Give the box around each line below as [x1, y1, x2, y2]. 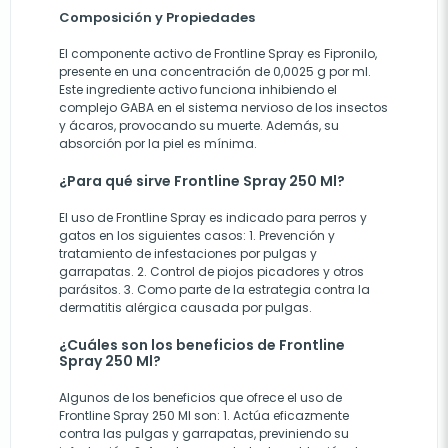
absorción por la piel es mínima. [59, 135, 257, 152]
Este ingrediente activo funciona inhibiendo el [59, 81, 337, 98]
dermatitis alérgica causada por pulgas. [59, 299, 312, 316]
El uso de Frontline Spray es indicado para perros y [59, 209, 367, 226]
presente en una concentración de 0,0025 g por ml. [59, 63, 371, 80]
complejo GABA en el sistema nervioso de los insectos [59, 99, 388, 116]
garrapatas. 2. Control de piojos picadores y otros [59, 263, 364, 280]
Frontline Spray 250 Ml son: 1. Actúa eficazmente [59, 407, 349, 424]
